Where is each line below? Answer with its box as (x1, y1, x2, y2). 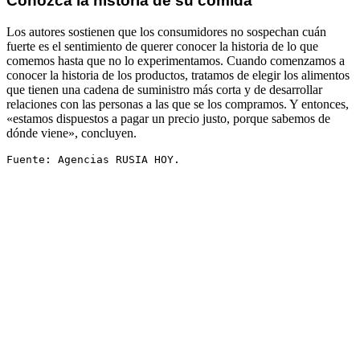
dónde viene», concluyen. (6, 125, 137, 140)
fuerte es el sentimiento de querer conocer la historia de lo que (6, 39, 318, 53)
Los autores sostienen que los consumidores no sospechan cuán (6, 24, 326, 39)
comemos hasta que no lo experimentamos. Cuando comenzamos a (6, 53, 345, 67)
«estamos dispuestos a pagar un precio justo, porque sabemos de (6, 111, 330, 125)
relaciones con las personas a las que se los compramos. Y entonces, (6, 96, 349, 111)
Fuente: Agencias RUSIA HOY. (6, 153, 180, 166)
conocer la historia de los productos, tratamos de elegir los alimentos (6, 67, 350, 82)
